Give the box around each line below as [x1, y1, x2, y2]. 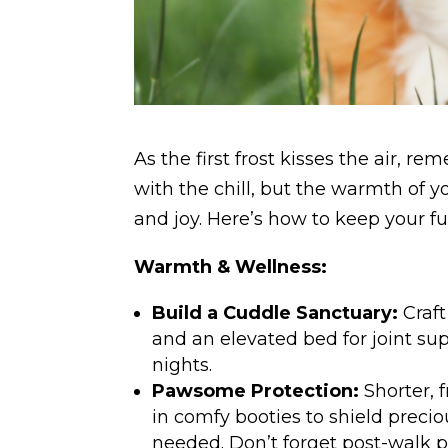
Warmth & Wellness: [134, 256, 328, 279]
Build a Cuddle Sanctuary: [152, 302, 399, 325]
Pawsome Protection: [152, 380, 360, 403]
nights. [152, 354, 213, 377]
